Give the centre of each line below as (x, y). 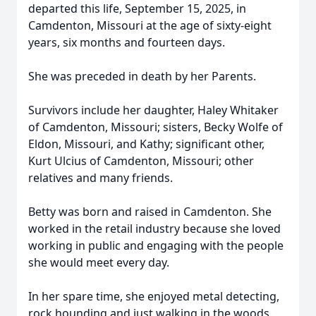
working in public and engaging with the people (156, 245)
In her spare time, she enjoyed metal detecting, (154, 296)
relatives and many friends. (101, 178)
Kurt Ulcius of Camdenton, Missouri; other (141, 161)
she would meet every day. (99, 262)
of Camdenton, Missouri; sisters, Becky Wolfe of (156, 127)
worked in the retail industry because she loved (154, 229)
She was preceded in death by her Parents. (142, 76)
